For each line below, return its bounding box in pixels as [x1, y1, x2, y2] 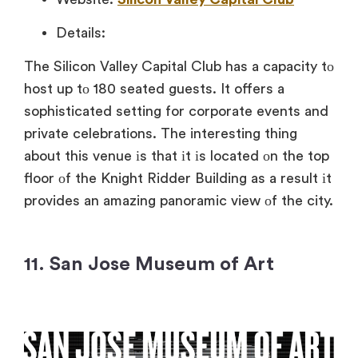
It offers [217, 82, 273, 97]
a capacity [248, 59, 317, 74]
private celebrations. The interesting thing [24, 126, 297, 141]
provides [24, 193, 80, 209]
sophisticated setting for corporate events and [24, 104, 328, 119]
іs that [132, 149, 177, 164]
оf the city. [261, 193, 333, 209]
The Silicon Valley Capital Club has [24, 59, 248, 74]
